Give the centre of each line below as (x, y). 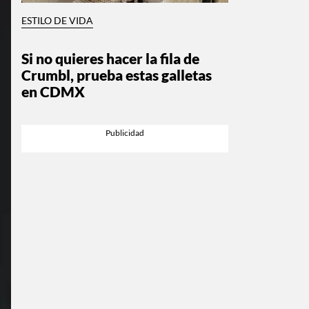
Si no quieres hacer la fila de (110, 58)
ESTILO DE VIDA (57, 20)
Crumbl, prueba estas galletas (117, 74)
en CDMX (53, 91)
